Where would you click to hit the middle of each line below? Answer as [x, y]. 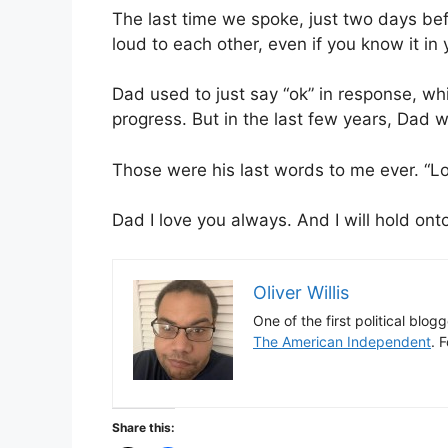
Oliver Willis [301, 292]
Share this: [143, 427]
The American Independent [342, 341]
